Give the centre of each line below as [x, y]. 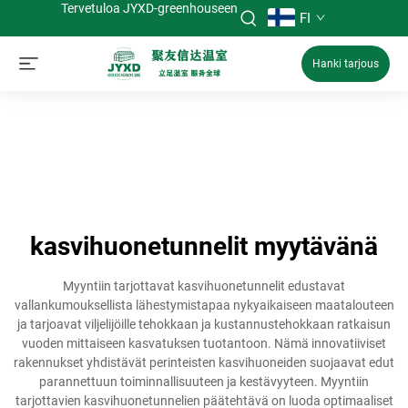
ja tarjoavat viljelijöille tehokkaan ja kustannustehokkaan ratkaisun [204, 324]
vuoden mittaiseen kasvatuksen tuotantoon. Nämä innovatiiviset [204, 343]
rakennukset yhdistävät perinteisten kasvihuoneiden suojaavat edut [204, 362]
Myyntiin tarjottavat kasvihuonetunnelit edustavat [204, 286]
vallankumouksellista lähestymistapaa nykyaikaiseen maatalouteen [204, 305]
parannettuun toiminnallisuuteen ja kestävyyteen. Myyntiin [204, 382]
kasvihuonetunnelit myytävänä [204, 246]
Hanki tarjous [346, 64]
